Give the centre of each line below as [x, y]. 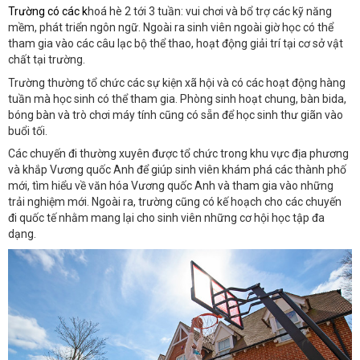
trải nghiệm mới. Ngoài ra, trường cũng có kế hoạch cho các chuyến [175, 202]
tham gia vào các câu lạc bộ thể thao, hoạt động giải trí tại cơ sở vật [176, 44]
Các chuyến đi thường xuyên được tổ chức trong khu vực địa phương [178, 154]
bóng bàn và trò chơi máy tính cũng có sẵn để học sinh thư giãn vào [176, 115]
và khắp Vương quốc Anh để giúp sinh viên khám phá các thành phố [177, 170]
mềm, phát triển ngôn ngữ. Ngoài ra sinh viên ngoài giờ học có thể [171, 28]
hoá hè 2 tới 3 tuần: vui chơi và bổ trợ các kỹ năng [210, 12]
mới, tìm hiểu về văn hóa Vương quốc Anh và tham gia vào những [171, 186]
